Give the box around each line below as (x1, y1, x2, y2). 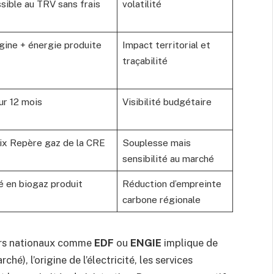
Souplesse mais (122, 136, 191, 148)
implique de (161, 237, 218, 250)
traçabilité (122, 54, 168, 66)
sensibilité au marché (122, 152, 214, 164)
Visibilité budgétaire (122, 95, 212, 107)
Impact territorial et (122, 39, 210, 50)
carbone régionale (122, 193, 201, 205)
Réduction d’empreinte (122, 177, 221, 189)
